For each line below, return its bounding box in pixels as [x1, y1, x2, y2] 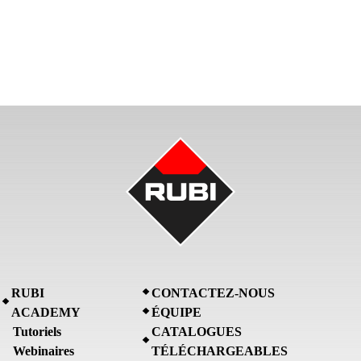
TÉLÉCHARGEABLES [151, 343, 288, 358]
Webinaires [13, 343, 74, 358]
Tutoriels [13, 324, 61, 338]
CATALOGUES [151, 324, 242, 338]
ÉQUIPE [151, 305, 201, 319]
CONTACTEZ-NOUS [151, 285, 275, 300]
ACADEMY [11, 305, 81, 319]
